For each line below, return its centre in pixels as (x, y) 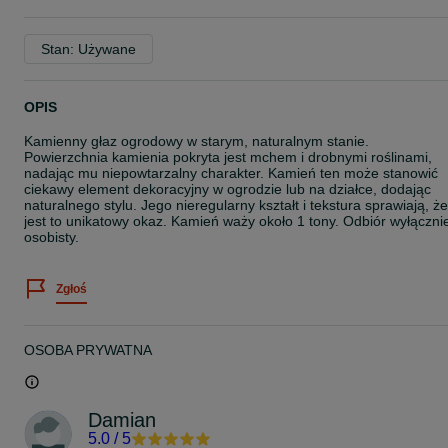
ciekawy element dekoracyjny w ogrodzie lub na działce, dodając (227, 189)
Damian (122, 420)
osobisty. (51, 237)
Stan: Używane (88, 49)
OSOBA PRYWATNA (88, 350)
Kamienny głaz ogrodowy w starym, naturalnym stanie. (196, 141)
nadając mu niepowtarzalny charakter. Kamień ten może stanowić (231, 173)
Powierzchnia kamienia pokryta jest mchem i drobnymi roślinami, (228, 157)
